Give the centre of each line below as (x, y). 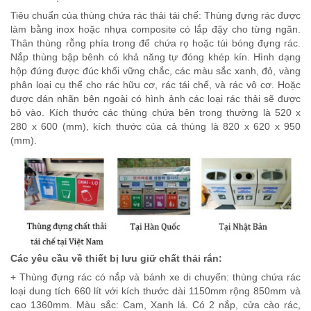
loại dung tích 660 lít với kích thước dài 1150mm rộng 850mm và (155, 291)
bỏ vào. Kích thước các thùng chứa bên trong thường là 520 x (155, 113)
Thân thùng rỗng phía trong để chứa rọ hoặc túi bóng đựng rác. (155, 43)
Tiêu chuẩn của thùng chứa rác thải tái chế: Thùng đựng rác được (155, 16)
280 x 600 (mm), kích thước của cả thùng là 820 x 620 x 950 (155, 127)
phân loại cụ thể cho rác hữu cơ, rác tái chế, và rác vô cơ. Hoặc (155, 85)
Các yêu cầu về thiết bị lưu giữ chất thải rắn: (116, 259)
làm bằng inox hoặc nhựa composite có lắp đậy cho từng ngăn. (155, 30)
